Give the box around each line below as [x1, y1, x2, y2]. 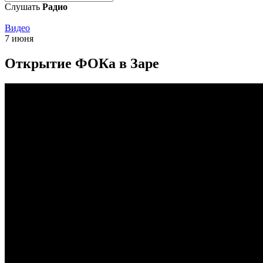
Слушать [5, 2, 42, 12]
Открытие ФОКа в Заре [5, 55, 159, 71]
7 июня [5, 33, 33, 43]
